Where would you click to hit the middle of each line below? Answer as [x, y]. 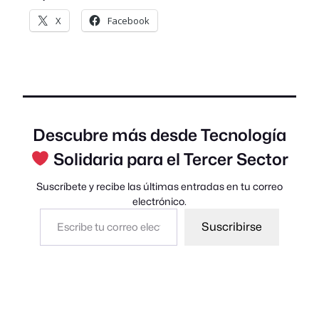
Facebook [129, 21]
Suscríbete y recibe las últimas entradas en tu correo [159, 186]
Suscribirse [232, 226]
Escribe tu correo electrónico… [73, 208]
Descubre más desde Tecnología [159, 135]
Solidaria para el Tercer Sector [169, 159]
